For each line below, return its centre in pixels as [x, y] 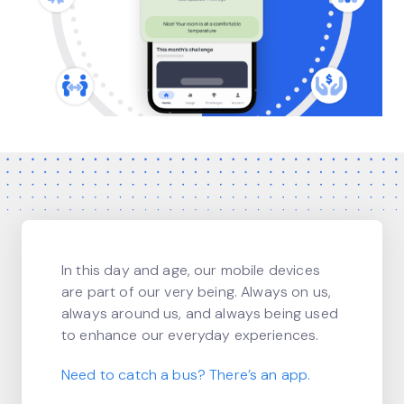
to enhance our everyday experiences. [190, 335]
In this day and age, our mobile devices [191, 270]
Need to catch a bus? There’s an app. [186, 374]
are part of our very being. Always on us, [197, 291]
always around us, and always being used [200, 313]
